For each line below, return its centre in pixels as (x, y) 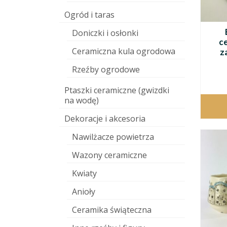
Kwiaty (84, 173)
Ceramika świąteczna (112, 210)
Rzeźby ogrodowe (106, 69)
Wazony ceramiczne (109, 155)
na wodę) (82, 100)
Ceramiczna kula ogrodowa (124, 51)
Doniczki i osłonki (105, 33)
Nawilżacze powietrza (113, 137)
